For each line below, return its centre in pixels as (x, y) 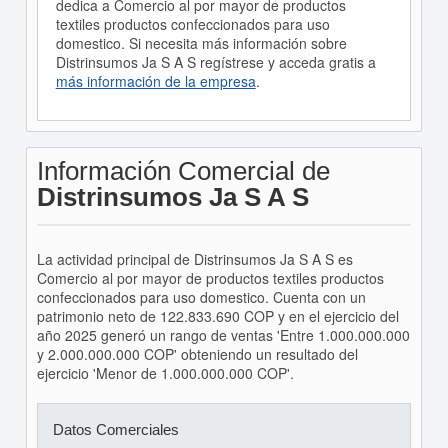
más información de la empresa (155, 81)
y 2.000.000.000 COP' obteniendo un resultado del (197, 354)
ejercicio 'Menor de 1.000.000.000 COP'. (165, 373)
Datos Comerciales (115, 429)
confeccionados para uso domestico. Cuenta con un (201, 297)
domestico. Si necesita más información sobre (201, 43)
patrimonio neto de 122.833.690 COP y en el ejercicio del (217, 316)
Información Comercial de (183, 171)
